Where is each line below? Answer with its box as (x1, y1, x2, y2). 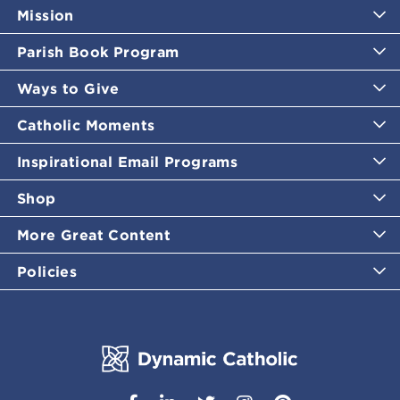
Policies (17, 262, 78, 281)
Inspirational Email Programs (17, 153, 238, 171)
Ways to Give (17, 79, 120, 98)
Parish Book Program (17, 43, 179, 62)
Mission (17, 6, 74, 25)
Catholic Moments (17, 116, 155, 135)
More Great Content (17, 226, 171, 245)
